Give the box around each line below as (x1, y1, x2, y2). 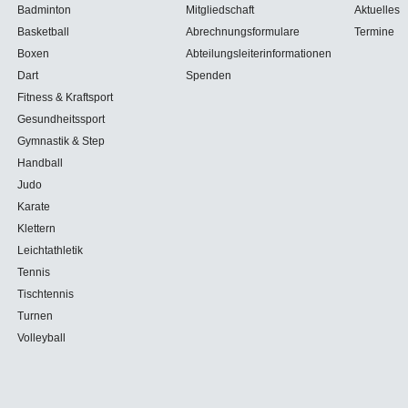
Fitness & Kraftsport (17, 91, 113, 105)
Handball (17, 157, 63, 170)
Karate (17, 200, 50, 214)
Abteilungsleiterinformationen (186, 47, 331, 61)
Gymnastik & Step (17, 135, 105, 148)
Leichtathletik (17, 244, 83, 258)
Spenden (186, 69, 231, 83)
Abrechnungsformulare (186, 25, 300, 39)
